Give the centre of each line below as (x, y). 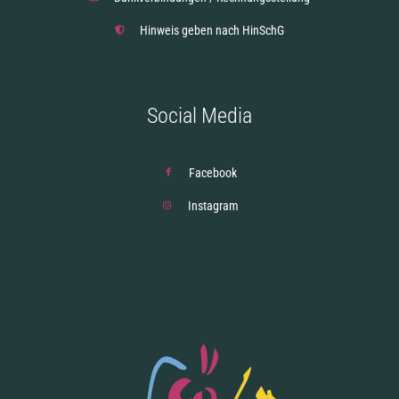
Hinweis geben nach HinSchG (212, 30)
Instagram (213, 205)
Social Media (199, 115)
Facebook (213, 172)
